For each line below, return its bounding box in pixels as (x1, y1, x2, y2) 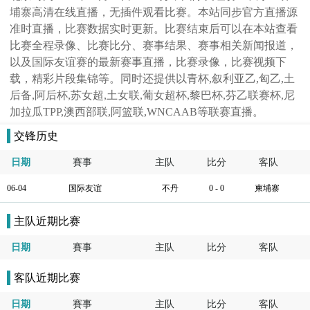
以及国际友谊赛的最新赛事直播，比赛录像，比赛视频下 (10, 56, 287, 68)
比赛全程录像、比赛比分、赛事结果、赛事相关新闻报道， (10, 39, 298, 51)
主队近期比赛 (14, 215, 80, 227)
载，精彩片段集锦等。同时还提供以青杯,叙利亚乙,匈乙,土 (10, 73, 295, 84)
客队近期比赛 (14, 272, 80, 284)
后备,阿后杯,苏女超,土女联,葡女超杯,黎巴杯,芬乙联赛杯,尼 (10, 89, 295, 101)
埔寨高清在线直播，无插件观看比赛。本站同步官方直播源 (10, 6, 298, 18)
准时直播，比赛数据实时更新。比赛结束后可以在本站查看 (10, 23, 298, 35)
